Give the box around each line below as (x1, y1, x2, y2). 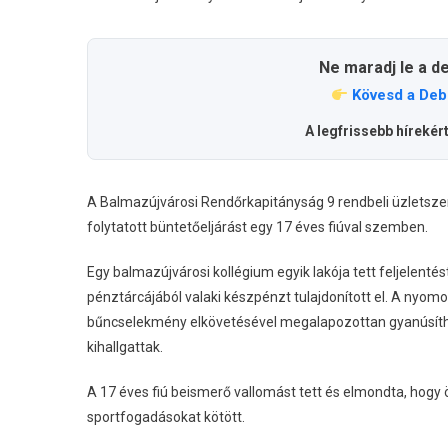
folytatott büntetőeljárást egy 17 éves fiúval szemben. (87, 219, 428, 236)
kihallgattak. (87, 339, 163, 356)
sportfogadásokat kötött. (87, 409, 245, 426)
